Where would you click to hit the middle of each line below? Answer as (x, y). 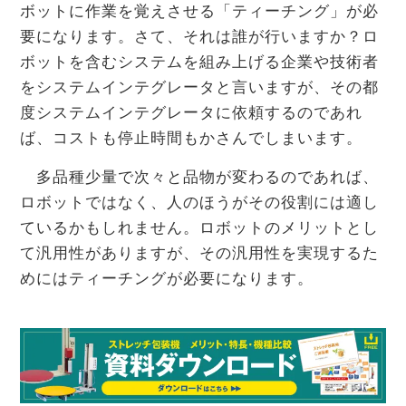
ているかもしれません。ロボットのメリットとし (199, 228)
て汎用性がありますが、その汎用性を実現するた (199, 254)
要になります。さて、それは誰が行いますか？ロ (199, 37)
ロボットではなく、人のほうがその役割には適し (199, 203)
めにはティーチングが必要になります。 (167, 279)
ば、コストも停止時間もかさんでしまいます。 (191, 139)
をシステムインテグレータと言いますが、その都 (199, 88)
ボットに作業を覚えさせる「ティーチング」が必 (199, 12)
